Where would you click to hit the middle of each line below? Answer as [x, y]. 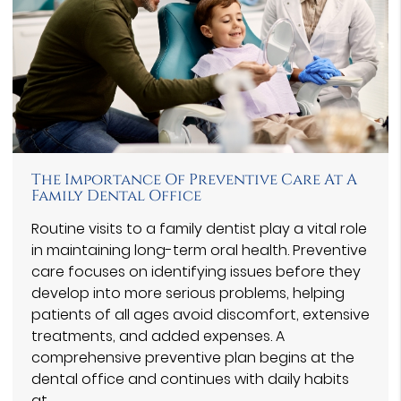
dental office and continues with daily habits [190, 379]
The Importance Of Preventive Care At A [194, 179]
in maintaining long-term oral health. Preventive [199, 250]
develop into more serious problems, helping [188, 293]
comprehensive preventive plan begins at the [193, 357]
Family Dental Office [116, 196]
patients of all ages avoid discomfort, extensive [200, 314]
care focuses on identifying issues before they [196, 271]
